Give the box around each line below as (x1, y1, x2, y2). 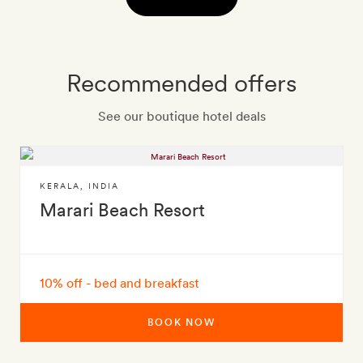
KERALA (40, 181, 80, 190)
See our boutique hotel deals (97, 109, 266, 124)
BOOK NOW (147, 317, 216, 328)
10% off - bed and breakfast (40, 275, 199, 291)
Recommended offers (66, 68, 297, 97)
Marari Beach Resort (40, 199, 205, 220)
